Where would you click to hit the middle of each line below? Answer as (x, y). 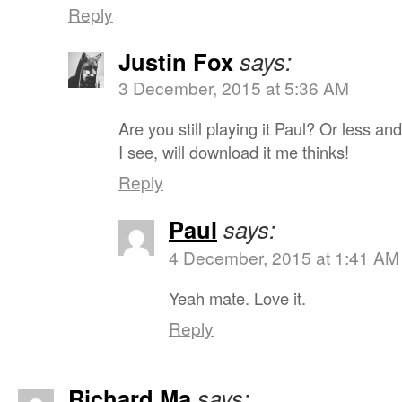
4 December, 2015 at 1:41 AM (284, 257)
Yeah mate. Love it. (237, 298)
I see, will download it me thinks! (234, 152)
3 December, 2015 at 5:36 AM (234, 87)
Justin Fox (176, 61)
